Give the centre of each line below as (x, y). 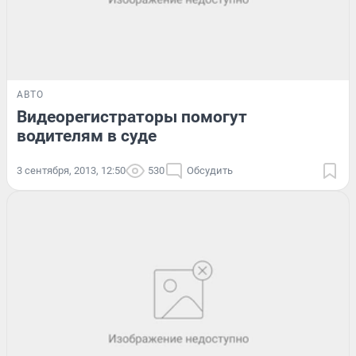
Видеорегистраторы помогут (132, 116)
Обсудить (210, 170)
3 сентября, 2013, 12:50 (71, 170)
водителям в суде (87, 135)
